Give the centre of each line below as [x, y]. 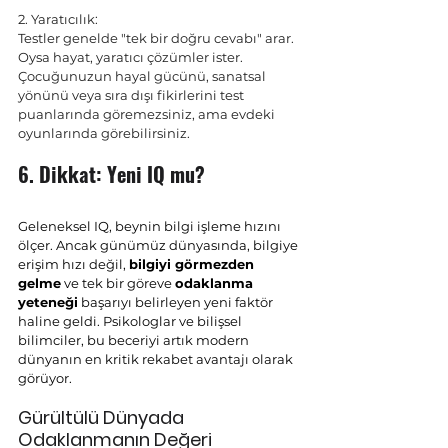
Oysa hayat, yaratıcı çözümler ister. [132, 57]
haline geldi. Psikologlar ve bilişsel [131, 321]
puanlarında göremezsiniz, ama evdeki [148, 114]
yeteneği [48, 302]
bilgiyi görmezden [193, 264]
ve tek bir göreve [118, 283]
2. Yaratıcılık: [58, 19]
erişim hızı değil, [73, 264]
